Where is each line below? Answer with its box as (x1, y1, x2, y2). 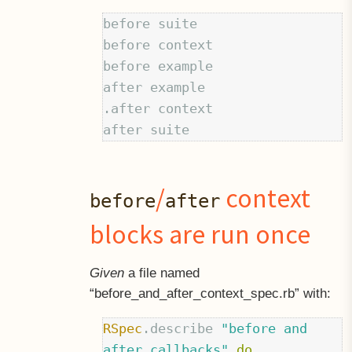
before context (103, 37, 214, 53)
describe (150, 321, 214, 337)
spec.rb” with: (250, 286, 331, 302)
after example (103, 79, 206, 96)
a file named (123, 266, 200, 281)
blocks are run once (89, 217, 310, 251)
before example (103, 58, 214, 75)
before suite (103, 16, 198, 32)
